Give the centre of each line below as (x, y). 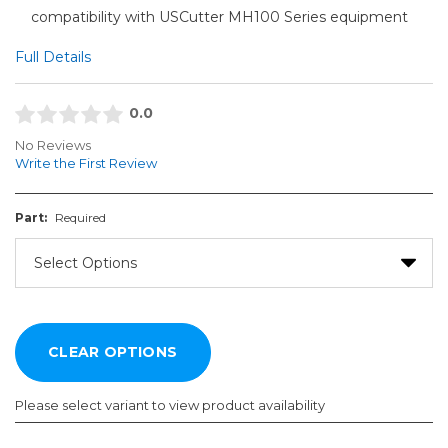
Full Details (53, 56)
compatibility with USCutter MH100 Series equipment (220, 16)
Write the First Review (86, 163)
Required (80, 218)
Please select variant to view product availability (170, 405)
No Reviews (53, 145)
